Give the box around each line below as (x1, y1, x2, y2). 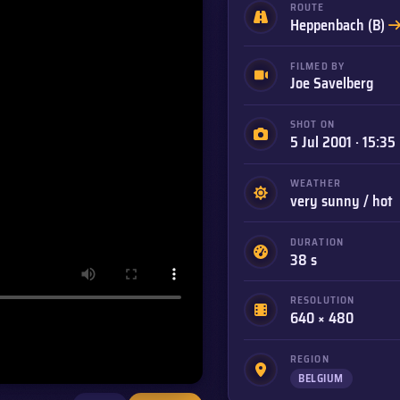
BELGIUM (298, 370, 344, 387)
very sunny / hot (289, 188, 393, 212)
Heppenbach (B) (289, 12, 388, 37)
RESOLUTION (289, 292, 355, 309)
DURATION (289, 233, 345, 250)
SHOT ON (289, 116, 335, 133)
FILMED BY (289, 57, 346, 74)
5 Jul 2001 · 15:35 (289, 130, 396, 154)
